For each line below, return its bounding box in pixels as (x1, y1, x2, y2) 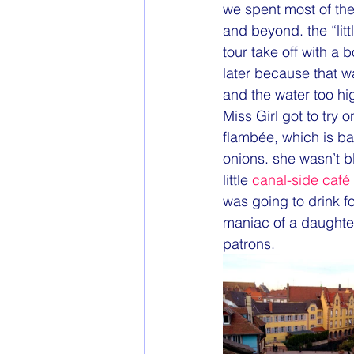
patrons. (223, 234, 275, 253)
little (223, 170, 252, 189)
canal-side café (252, 170, 350, 189)
